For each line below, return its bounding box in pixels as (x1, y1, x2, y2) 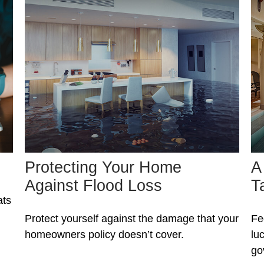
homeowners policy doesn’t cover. (25, 229, 184, 241)
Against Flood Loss (25, 177, 163, 195)
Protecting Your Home (25, 159, 182, 177)
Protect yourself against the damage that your (25, 213, 239, 225)
